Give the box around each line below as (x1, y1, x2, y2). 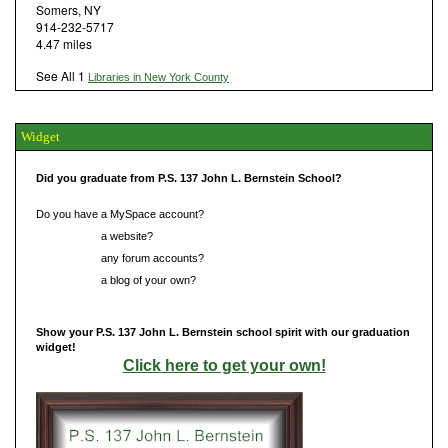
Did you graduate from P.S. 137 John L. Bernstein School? (36, 171, 342, 184)
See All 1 (36, 66, 88, 84)
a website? (98, 229, 153, 242)
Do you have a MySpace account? (36, 207, 204, 220)
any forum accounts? (98, 251, 204, 264)
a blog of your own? (98, 273, 196, 286)
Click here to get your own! (122, 356, 326, 374)
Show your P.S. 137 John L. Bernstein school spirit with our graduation (36, 325, 410, 338)
